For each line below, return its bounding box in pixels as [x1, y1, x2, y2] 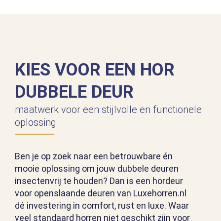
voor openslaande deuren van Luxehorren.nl [15, 188, 186, 199]
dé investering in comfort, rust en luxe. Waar [15, 200, 189, 211]
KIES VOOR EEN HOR [15, 60, 175, 80]
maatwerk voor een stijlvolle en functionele [15, 104, 202, 116]
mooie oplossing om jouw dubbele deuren [15, 163, 179, 174]
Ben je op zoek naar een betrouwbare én [15, 151, 173, 162]
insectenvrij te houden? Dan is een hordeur [15, 176, 183, 186]
